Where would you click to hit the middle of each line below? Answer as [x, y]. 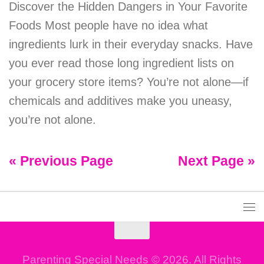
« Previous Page [61, 161]
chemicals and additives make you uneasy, [121, 100]
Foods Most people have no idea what [108, 25]
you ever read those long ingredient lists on [121, 63]
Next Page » [217, 161]
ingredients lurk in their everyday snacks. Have [131, 44]
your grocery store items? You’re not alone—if [129, 82]
